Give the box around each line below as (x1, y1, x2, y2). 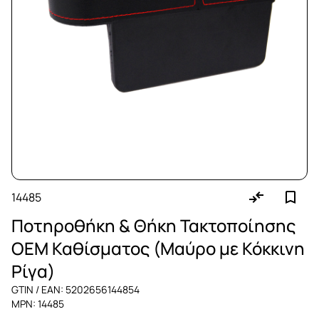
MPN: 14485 (11, 297, 64, 310)
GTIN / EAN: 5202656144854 (11, 283, 140, 296)
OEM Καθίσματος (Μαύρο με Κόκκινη (11, 236, 305, 260)
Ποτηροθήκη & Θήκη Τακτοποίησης (11, 214, 296, 237)
